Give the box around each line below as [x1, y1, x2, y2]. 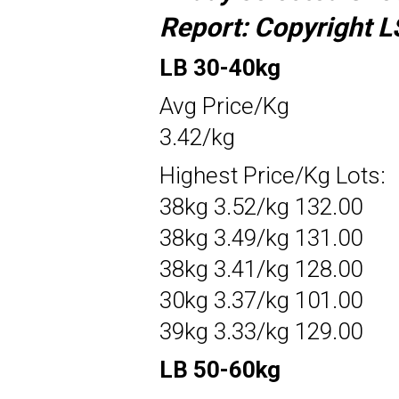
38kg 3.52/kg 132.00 [159, 192, 362, 220]
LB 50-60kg [159, 355, 281, 383]
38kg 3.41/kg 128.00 [159, 255, 362, 282]
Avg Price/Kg [159, 92, 289, 119]
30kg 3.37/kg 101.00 [159, 286, 362, 313]
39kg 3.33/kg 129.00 [159, 317, 362, 345]
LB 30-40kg [159, 53, 281, 81]
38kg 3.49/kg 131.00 [159, 224, 362, 251]
